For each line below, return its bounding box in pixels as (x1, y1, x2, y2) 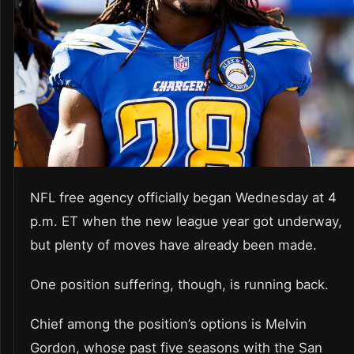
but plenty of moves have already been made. (30, 237, 321, 254)
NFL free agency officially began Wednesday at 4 (30, 190, 337, 206)
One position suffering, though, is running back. (30, 277, 329, 293)
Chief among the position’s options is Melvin (30, 316, 307, 333)
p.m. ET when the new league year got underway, (30, 213, 342, 230)
